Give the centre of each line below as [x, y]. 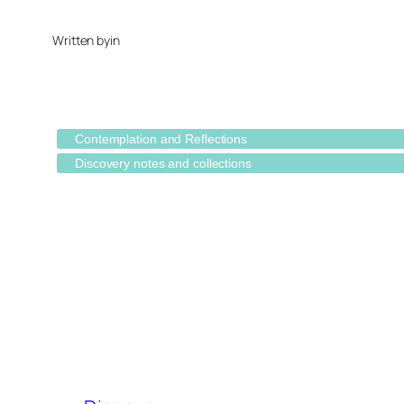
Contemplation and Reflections [161, 139]
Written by [81, 41]
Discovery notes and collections [163, 164]
